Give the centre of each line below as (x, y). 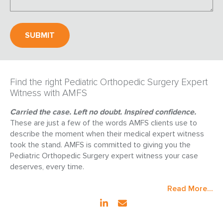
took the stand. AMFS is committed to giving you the (100, 145)
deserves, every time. (47, 167)
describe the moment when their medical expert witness (107, 134)
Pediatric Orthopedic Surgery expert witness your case (104, 156)
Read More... (190, 188)
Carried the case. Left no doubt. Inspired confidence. (103, 112)
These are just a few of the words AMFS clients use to (104, 123)
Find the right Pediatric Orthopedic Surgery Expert (109, 82)
